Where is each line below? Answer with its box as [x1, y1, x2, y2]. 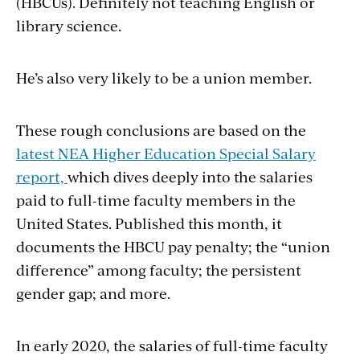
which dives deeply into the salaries [67, 166, 313, 187]
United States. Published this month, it [16, 213, 282, 234]
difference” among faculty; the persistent [16, 260, 301, 280]
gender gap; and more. [16, 283, 170, 304]
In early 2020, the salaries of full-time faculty [16, 335, 328, 356]
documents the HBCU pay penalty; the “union [16, 236, 330, 257]
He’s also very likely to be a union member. [16, 67, 312, 88]
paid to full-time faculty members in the [16, 190, 296, 211]
